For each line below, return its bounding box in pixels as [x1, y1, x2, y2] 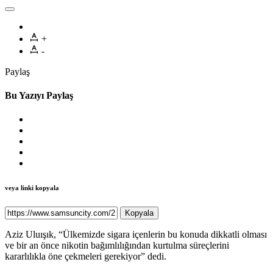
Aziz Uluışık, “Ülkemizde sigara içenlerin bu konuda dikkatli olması [5, 229, 267, 240]
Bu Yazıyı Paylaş [5, 90, 73, 101]
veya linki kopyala [5, 184, 59, 192]
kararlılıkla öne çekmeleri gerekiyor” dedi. [5, 251, 166, 262]
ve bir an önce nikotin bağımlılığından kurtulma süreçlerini [5, 240, 229, 251]
